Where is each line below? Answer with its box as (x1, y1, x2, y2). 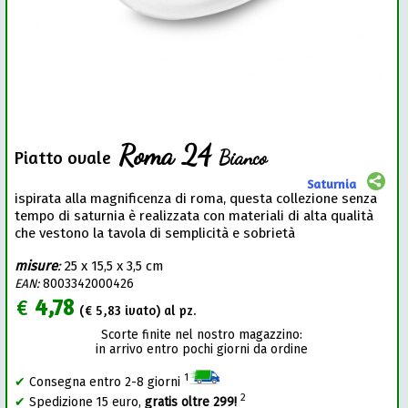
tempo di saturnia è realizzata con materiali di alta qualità (15, 208, 374, 225)
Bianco (219, 146, 268, 170)
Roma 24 (111, 138, 219, 173)
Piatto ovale (15, 147, 112, 169)
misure (15, 258, 58, 275)
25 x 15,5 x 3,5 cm (65, 258, 164, 275)
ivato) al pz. (121, 302, 198, 319)
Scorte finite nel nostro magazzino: (101, 327, 303, 343)
